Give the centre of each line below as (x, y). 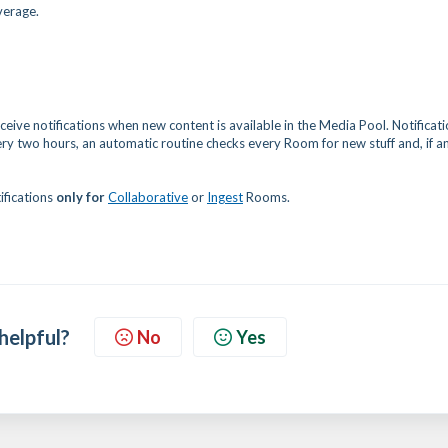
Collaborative (148, 196)
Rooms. (266, 196)
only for (82, 196)
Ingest (225, 196)
